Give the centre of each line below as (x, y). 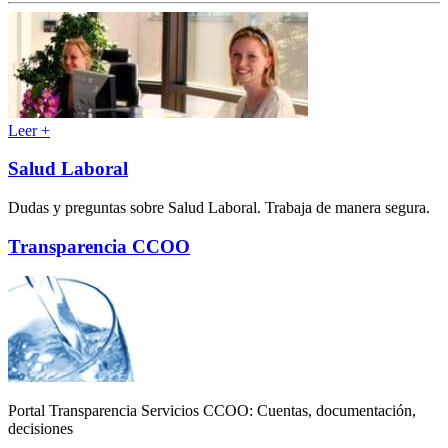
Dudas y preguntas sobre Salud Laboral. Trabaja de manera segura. (219, 207)
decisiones (40, 429)
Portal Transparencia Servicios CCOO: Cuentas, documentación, (212, 411)
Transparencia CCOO (99, 246)
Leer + (29, 130)
